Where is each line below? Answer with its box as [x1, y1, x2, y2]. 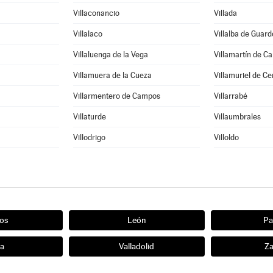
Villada [214, 9, 237, 18]
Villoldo [214, 133, 239, 142]
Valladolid [119, 241, 154, 251]
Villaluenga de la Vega [73, 50, 149, 59]
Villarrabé [214, 91, 247, 101]
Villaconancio [73, 9, 120, 18]
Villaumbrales [214, 112, 261, 121]
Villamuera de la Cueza [73, 71, 152, 80]
